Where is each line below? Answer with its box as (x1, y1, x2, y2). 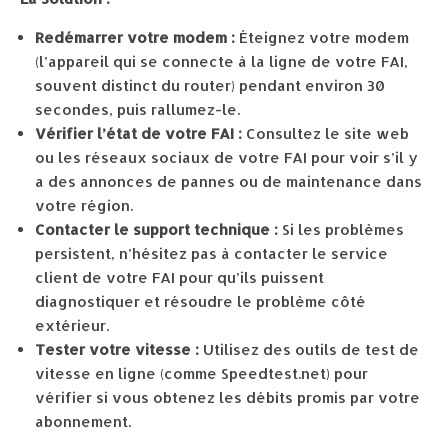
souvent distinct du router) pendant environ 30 (35, 76, 385, 95)
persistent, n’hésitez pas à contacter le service (35, 244, 388, 263)
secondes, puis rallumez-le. (35, 100, 240, 119)
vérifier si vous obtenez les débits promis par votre (35, 388, 420, 407)
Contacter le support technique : (35, 220, 278, 239)
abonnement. (35, 412, 131, 431)
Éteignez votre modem (235, 28, 409, 47)
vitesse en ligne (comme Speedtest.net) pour (35, 364, 368, 383)
